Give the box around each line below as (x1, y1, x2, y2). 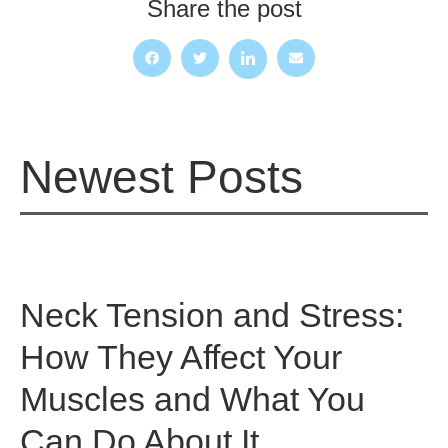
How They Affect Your (20, 337, 342, 376)
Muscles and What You (20, 379, 365, 418)
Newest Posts (20, 150, 303, 203)
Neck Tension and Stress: (20, 295, 404, 334)
